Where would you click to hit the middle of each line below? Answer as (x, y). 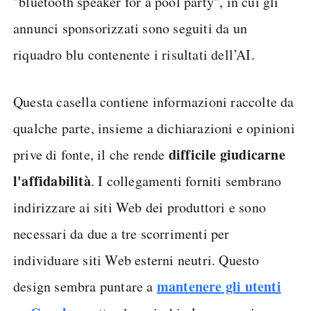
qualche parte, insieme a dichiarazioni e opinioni (154, 128)
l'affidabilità (52, 181)
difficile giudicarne (227, 154)
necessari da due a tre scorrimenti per (121, 234)
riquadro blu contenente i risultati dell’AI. (134, 54)
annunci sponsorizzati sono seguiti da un (131, 28)
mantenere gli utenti (219, 286)
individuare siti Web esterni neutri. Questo (136, 260)
